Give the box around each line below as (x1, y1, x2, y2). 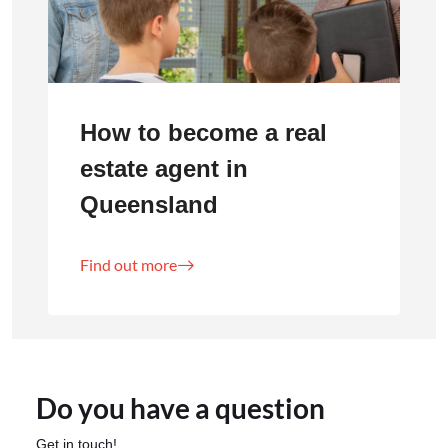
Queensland (80, 190, 218, 218)
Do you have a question (36, 390, 325, 425)
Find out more (80, 254, 177, 274)
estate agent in (80, 154, 248, 182)
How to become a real (80, 118, 327, 146)
